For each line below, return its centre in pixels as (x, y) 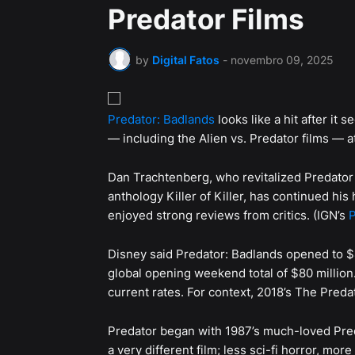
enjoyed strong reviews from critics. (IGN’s (228, 216)
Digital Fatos (185, 59)
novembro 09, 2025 (282, 59)
